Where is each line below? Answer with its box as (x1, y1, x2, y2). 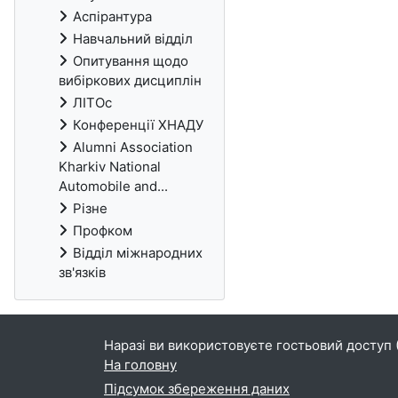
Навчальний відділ (73, 30, 193, 47)
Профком (73, 222, 132, 239)
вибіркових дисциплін (59, 72, 202, 89)
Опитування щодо (73, 52, 188, 69)
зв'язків (59, 264, 106, 281)
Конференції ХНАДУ (73, 116, 203, 133)
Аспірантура (73, 8, 152, 25)
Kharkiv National (59, 158, 161, 175)
